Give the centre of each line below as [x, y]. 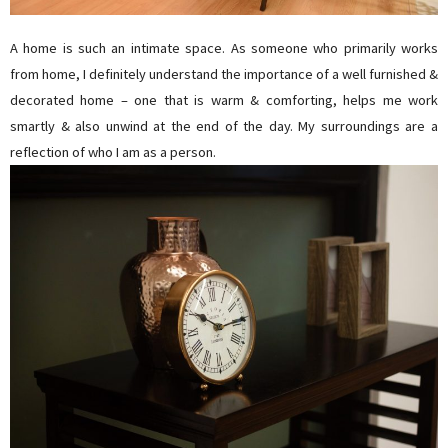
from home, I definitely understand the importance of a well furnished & [224, 73]
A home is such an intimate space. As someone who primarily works [224, 47]
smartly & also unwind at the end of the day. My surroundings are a [224, 125]
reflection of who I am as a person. [113, 151]
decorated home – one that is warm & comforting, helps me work [224, 99]
